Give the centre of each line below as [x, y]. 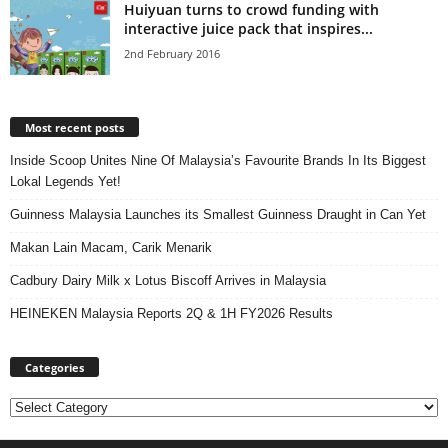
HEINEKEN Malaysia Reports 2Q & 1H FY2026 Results [171, 313]
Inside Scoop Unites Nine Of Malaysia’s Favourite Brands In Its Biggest [218, 160]
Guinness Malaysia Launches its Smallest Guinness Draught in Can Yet [218, 214]
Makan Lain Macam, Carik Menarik [111, 247]
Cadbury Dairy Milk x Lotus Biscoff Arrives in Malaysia [168, 280]
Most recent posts [74, 127]
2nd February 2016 [172, 54]
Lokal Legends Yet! [65, 181]
